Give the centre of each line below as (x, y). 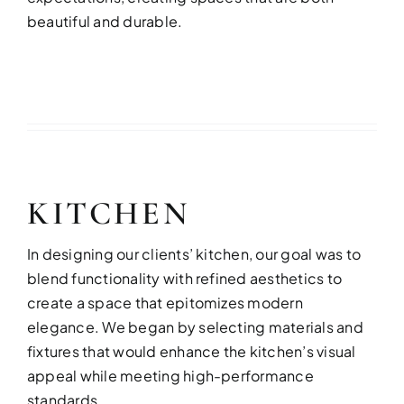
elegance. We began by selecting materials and (195, 327)
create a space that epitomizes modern (165, 303)
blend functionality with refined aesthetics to (184, 279)
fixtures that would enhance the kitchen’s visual (191, 352)
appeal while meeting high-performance (170, 376)
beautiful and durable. (105, 22)
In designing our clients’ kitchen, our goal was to (193, 254)
